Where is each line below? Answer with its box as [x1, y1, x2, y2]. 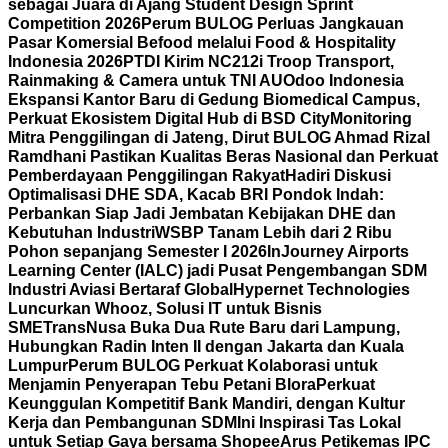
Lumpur [8, 357, 68, 374]
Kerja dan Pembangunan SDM [8, 414, 237, 431]
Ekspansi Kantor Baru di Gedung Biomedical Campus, [8, 91, 420, 108]
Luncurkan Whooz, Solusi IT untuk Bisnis [8, 300, 322, 317]
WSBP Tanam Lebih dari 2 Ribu [155, 224, 392, 241]
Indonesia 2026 [8, 53, 123, 70]
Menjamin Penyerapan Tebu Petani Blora [8, 376, 316, 393]
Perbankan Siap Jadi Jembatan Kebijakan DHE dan [8, 205, 396, 222]
